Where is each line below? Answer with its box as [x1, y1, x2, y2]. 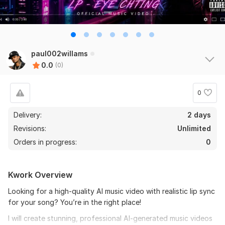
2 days [187, 110, 211, 119]
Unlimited [177, 124, 211, 133]
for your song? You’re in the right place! [8, 197, 141, 206]
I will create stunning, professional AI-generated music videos [8, 213, 212, 222]
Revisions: [14, 124, 48, 133]
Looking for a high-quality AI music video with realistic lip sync [8, 186, 215, 195]
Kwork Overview [8, 169, 72, 180]
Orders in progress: [14, 137, 77, 146]
